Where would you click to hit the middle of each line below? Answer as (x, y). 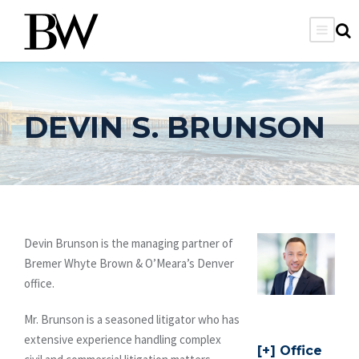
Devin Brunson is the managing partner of (129, 243)
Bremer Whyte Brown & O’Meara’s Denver (129, 263)
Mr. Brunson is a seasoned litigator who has (132, 319)
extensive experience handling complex (123, 339)
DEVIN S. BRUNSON (175, 127)
